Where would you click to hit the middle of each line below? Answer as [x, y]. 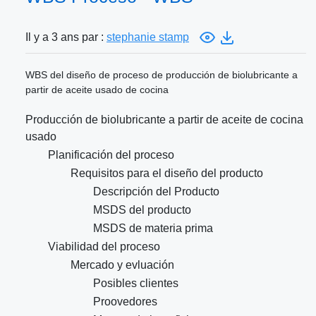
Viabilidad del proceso [104, 247]
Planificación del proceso [111, 155]
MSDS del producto [142, 210]
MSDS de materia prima [153, 229]
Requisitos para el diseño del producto [167, 174]
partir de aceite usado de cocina [97, 90]
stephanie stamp [148, 37]
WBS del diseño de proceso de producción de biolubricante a [162, 75]
